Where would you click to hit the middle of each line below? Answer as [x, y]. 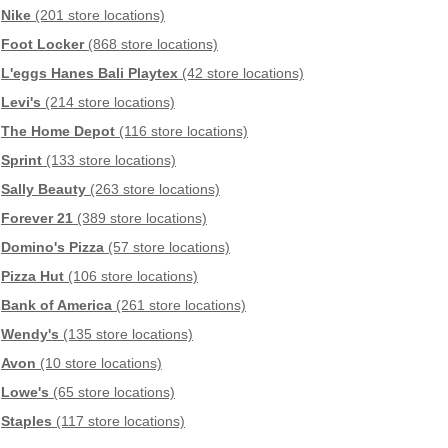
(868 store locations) [151, 44]
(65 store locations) [112, 392]
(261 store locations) [179, 305]
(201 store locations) [98, 15]
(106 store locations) [131, 276]
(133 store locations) [109, 160]
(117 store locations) [118, 421]
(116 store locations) [181, 131]
